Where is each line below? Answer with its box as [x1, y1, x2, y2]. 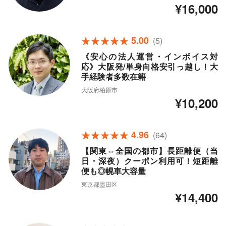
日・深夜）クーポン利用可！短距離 [81, 155, 218, 167]
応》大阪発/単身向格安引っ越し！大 [81, 61, 218, 73]
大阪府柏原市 [81, 85, 118, 94]
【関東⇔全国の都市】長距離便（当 [81, 145, 218, 157]
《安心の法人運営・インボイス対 [81, 50, 218, 63]
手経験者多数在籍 [81, 71, 146, 83]
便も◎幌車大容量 [81, 165, 146, 177]
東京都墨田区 [81, 180, 118, 189]
